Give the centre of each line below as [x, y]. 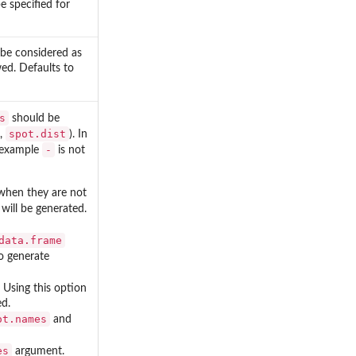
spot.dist [37, 133]
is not [70, 150]
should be [34, 118]
